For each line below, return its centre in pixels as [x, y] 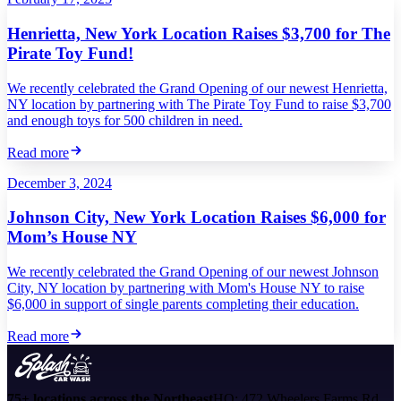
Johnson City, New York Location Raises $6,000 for [196, 218]
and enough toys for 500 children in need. [125, 120]
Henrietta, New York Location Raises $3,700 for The [199, 33]
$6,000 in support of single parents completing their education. [183, 304]
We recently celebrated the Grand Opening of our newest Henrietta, [197, 88]
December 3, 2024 [60, 183]
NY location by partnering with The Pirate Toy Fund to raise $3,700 [199, 104]
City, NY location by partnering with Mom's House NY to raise [186, 288]
